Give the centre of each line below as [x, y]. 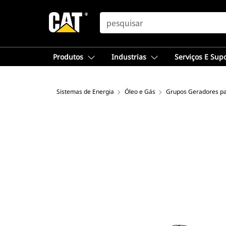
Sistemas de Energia [85, 92]
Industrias [129, 57]
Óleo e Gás [140, 92]
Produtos [68, 57]
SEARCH [114, 17]
